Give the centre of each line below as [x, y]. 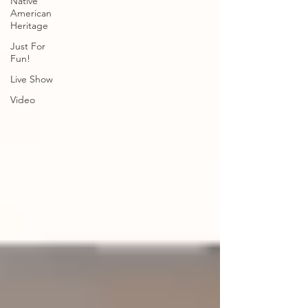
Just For [28, 46]
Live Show [32, 79]
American [31, 13]
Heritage [29, 25]
